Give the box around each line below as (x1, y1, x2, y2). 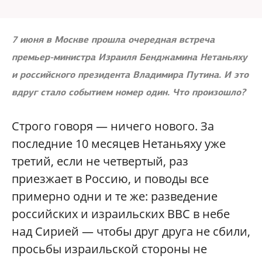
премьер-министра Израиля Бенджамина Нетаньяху (12, 51, 247, 63)
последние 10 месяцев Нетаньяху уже (12, 136, 226, 151)
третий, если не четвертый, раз (12, 153, 188, 169)
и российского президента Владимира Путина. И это (12, 68, 249, 81)
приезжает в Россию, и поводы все (12, 171, 209, 187)
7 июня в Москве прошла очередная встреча (12, 33, 215, 46)
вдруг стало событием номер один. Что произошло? (12, 86, 246, 98)
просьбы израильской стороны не (12, 241, 207, 257)
